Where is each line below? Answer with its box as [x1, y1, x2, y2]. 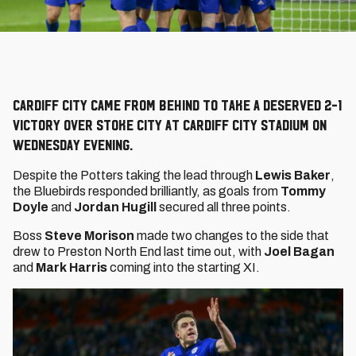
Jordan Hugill [74, 200, 157, 214]
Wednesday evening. [13, 136, 133, 153]
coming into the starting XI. [110, 261, 260, 274]
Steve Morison [44, 229, 134, 242]
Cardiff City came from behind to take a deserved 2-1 [13, 96, 342, 114]
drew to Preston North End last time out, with [13, 245, 264, 258]
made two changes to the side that [134, 229, 329, 242]
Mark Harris [36, 261, 110, 274]
